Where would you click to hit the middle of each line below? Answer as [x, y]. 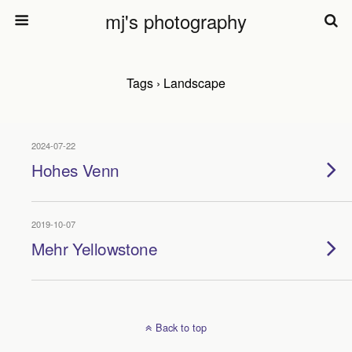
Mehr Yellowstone [95, 248]
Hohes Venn [75, 170]
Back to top [181, 327]
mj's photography [176, 21]
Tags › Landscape [176, 83]
